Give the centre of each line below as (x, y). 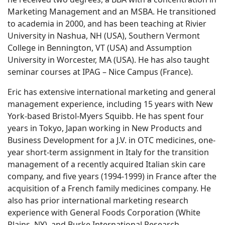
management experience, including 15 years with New (110, 104)
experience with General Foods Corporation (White (104, 212)
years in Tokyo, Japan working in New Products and (105, 128)
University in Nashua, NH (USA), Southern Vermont (104, 36)
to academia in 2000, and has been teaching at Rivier (107, 24)
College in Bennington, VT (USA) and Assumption (100, 48)
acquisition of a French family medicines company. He (109, 188)
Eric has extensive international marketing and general (111, 92)
